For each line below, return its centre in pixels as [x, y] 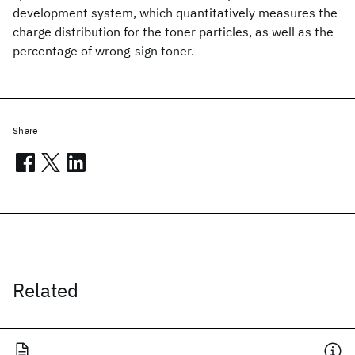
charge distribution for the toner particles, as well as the [173, 32]
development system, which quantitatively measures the [175, 13]
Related [46, 290]
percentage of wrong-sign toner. [103, 51]
